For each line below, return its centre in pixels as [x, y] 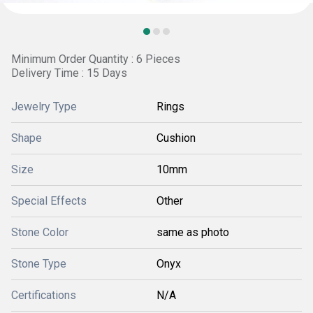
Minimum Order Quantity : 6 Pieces [96, 59]
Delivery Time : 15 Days [69, 73]
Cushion [176, 138]
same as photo [193, 232]
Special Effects [49, 201]
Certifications [44, 295]
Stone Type [39, 264]
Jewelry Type [44, 107]
